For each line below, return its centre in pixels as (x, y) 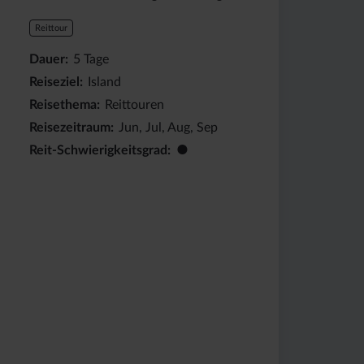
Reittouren (134, 104)
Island (104, 82)
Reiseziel (54, 82)
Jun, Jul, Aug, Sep (168, 127)
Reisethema (63, 104)
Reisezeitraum (69, 127)
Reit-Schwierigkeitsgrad (98, 150)
